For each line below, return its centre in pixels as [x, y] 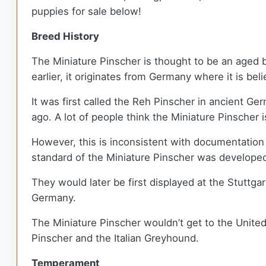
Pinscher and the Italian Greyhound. [117, 238]
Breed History [66, 37]
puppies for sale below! [86, 12]
